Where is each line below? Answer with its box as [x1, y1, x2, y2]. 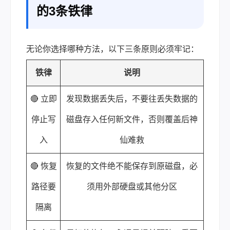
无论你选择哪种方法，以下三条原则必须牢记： [26, 44, 199, 53]
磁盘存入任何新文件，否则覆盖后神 [66, 114, 198, 124]
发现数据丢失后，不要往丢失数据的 [66, 94, 198, 103]
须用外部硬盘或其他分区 [87, 182, 177, 191]
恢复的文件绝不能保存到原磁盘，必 [66, 161, 198, 170]
